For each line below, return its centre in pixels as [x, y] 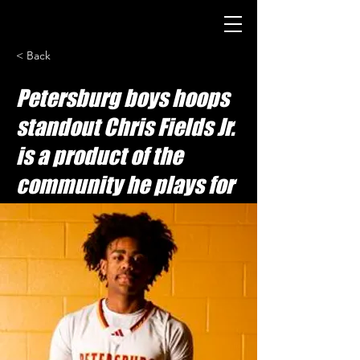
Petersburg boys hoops [123, 98]
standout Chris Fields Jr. [125, 127]
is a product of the [99, 156]
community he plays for [125, 185]
